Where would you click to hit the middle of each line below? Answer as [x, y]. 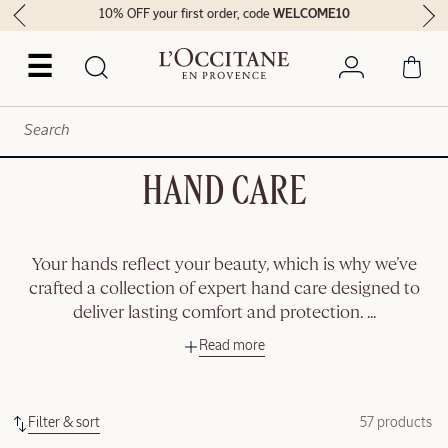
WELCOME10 [311, 15]
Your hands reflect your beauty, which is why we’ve [224, 264]
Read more [232, 345]
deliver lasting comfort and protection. [219, 312]
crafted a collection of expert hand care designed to [224, 288]
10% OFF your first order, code [185, 15]
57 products [396, 422]
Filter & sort [64, 422]
